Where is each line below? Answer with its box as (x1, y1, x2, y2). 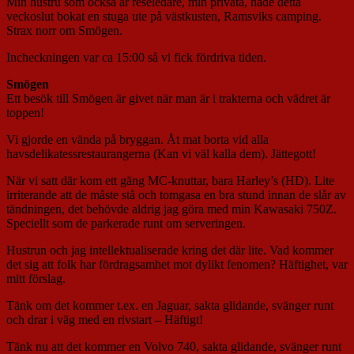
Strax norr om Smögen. (6, 23, 122, 37)
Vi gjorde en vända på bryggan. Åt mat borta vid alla (6, 132, 269, 146)
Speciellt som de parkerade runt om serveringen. (6, 216, 246, 230)
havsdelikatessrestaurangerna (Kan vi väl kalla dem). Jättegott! (6, 146, 316, 160)
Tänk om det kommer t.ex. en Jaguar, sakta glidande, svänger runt (6, 298, 333, 312)
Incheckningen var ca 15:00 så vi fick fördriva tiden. (6, 50, 266, 64)
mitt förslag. (6, 271, 66, 285)
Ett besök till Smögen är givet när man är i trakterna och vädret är (6, 91, 330, 105)
